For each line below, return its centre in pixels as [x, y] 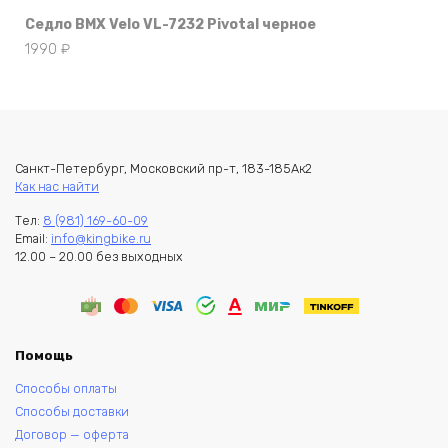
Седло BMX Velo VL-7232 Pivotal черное [170, 24]
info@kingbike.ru [101, 238]
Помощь [44, 355]
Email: [33, 238]
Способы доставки [72, 412]
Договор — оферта [72, 435]
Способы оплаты [66, 389]
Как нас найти [57, 186]
